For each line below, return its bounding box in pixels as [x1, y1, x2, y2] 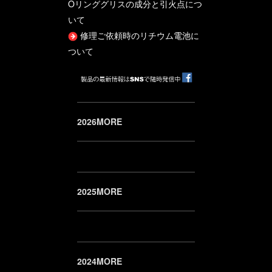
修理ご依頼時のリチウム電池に [80, 29, 199, 41]
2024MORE [77, 254, 122, 267]
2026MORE [77, 115, 122, 127]
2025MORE [77, 185, 122, 197]
